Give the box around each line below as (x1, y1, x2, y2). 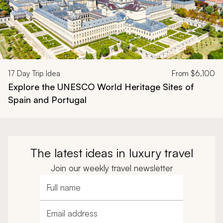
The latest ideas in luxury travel (30, 145, 193, 160)
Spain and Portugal (8, 94, 87, 105)
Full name (46, 187, 79, 198)
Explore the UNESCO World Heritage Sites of (8, 81, 194, 92)
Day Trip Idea (15, 68, 60, 78)
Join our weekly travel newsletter (50, 162, 173, 173)
